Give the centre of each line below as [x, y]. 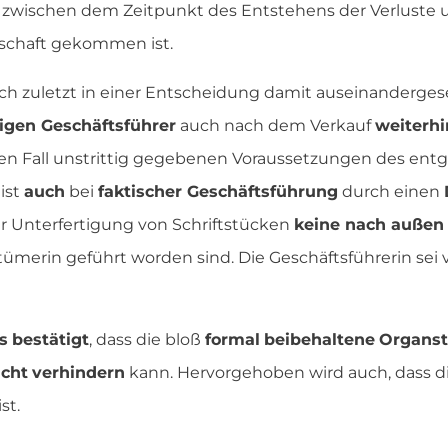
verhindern [78, 373]
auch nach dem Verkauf [275, 126]
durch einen [391, 192]
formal [232, 340]
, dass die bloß [147, 340]
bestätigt [50, 340]
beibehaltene [319, 340]
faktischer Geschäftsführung [218, 192]
